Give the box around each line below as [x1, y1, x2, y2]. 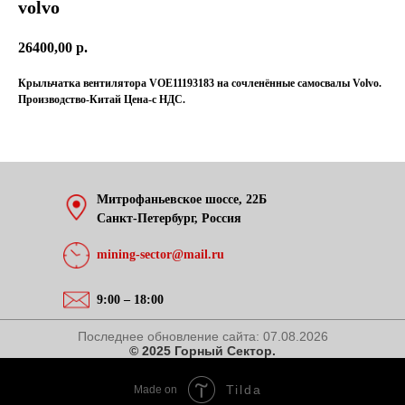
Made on [134, 382, 177, 396]
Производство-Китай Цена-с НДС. [18, 92, 185, 106]
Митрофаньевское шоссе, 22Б [97, 192, 267, 206]
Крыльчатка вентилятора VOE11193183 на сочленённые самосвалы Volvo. [18, 76, 381, 89]
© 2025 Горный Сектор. [129, 343, 276, 358]
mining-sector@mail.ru [97, 247, 224, 261]
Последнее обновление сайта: [77, 328, 263, 344]
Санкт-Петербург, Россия [97, 211, 241, 225]
